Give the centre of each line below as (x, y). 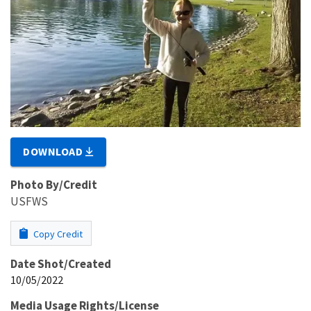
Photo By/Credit (54, 185)
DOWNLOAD (54, 152)
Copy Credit (57, 234)
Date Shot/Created (61, 264)
